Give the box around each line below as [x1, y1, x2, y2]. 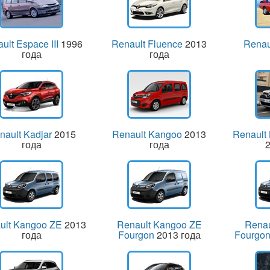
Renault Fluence [111, 36, 183, 51]
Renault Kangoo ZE [116, 217, 202, 231]
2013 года [154, 227, 201, 242]
